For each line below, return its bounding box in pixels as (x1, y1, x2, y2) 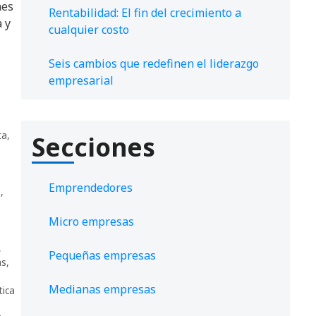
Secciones (32, 130, 155, 164)
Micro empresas (49, 214, 134, 230)
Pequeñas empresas (49, 248, 156, 264)
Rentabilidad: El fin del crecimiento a (49, 5, 241, 21)
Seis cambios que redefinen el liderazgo (49, 56, 259, 72)
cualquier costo (49, 22, 129, 38)
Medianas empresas (49, 281, 156, 298)
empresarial (49, 73, 114, 89)
